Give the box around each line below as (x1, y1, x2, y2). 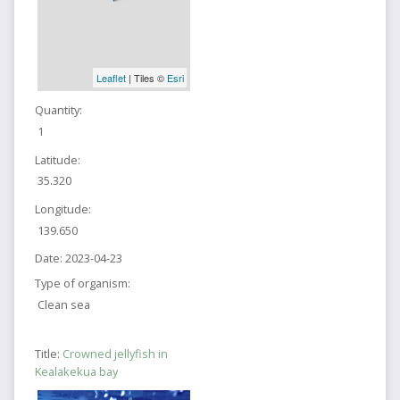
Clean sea (37, 296, 91, 312)
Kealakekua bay (34, 362, 118, 379)
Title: (34, 345, 62, 362)
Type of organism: (34, 274, 130, 291)
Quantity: (34, 102, 82, 119)
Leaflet (96, 70, 126, 85)
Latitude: (34, 151, 80, 168)
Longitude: (34, 200, 91, 217)
